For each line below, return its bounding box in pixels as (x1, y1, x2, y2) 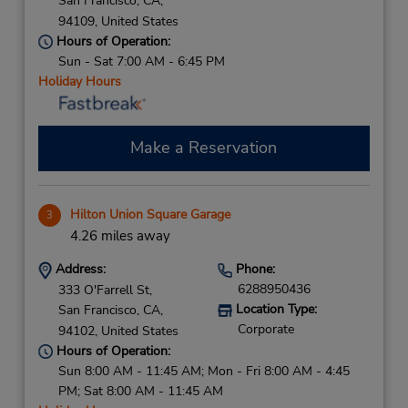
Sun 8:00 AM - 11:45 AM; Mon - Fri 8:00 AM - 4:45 (57, 362, 350, 380)
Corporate (237, 321, 294, 338)
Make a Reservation (130, 137, 278, 159)
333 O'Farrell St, (57, 280, 152, 299)
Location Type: (231, 301, 317, 318)
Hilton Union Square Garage (69, 206, 230, 223)
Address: (51, 260, 106, 278)
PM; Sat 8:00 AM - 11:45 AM (57, 382, 223, 400)
